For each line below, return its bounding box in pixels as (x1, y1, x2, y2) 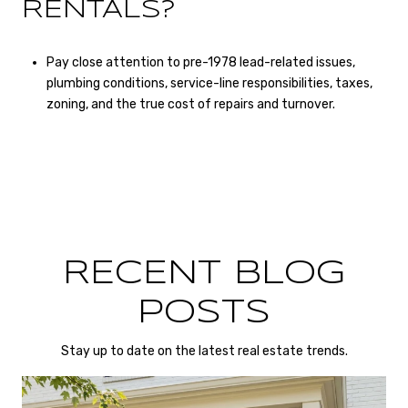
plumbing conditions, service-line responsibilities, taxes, (46, 75, 372, 91)
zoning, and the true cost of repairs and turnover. (46, 96, 335, 112)
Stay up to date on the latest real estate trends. (60, 343, 348, 360)
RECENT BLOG (63, 259, 345, 291)
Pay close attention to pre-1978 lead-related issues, (46, 54, 355, 70)
